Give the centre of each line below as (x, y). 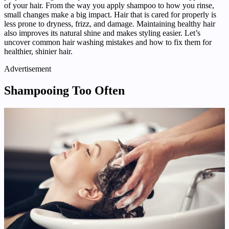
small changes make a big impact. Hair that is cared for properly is (110, 15)
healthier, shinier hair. (38, 52)
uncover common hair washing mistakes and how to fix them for (108, 42)
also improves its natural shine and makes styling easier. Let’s (102, 33)
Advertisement (28, 69)
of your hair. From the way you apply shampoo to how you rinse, (109, 6)
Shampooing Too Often (64, 91)
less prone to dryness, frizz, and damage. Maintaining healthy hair (110, 24)
